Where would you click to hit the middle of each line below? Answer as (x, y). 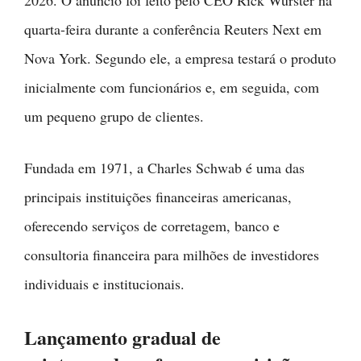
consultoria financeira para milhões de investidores (172, 254)
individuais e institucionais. (104, 283)
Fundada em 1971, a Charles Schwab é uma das (164, 167)
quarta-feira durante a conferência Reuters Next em (173, 29)
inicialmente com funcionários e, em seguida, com (172, 87)
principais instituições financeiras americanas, (158, 196)
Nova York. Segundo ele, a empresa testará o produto (180, 58)
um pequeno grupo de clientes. (114, 116)
